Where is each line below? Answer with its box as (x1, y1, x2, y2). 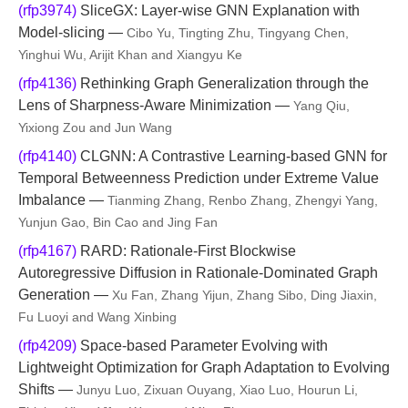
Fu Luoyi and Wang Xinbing (18, 310, 177, 324)
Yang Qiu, (293, 98, 350, 113)
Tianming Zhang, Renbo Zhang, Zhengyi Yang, (107, 193, 378, 208)
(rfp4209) (18, 338, 76, 353)
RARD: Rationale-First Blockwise (76, 243, 296, 259)
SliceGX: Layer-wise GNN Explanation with (76, 3, 360, 18)
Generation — (18, 287, 112, 302)
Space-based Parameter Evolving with (76, 338, 328, 353)
